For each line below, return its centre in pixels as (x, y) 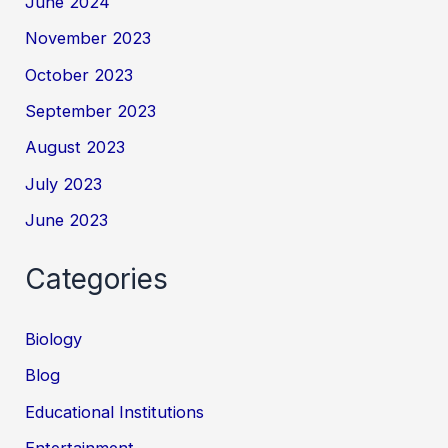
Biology (54, 338)
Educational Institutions (115, 411)
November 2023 (88, 38)
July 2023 (64, 183)
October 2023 (79, 74)
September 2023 (91, 111)
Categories (97, 279)
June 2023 (67, 219)
